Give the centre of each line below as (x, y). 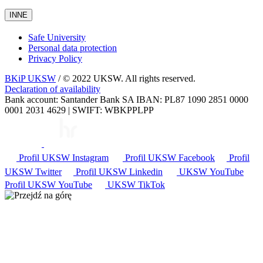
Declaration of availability (53, 89)
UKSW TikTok (136, 185)
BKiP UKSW (30, 79)
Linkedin (146, 172)
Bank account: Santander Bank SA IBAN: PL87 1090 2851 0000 (127, 100)
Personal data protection (73, 48)
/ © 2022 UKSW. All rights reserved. (126, 79)
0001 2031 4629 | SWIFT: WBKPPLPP (79, 110)
